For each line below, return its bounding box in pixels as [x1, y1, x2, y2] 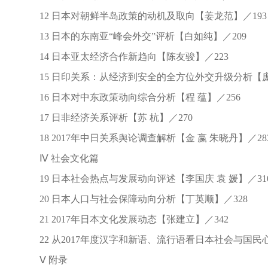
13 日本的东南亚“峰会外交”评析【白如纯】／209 [20, 31, 246, 41]
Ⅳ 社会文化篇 [20, 153, 99, 163]
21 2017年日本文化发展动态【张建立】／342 [20, 214, 229, 224]
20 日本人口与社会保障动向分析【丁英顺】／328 [20, 194, 248, 204]
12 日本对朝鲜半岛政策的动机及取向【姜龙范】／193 [20, 11, 267, 21]
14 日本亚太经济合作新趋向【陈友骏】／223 [20, 51, 229, 62]
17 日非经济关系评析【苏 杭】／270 [20, 112, 193, 123]
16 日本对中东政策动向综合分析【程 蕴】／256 [20, 92, 240, 102]
